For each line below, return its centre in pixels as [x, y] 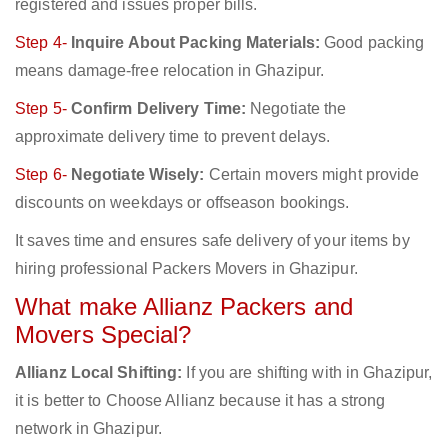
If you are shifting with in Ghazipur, [307, 373]
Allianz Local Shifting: [99, 373]
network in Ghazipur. [88, 429]
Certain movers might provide [312, 175]
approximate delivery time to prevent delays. [173, 137]
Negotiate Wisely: [137, 175]
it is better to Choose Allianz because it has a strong [200, 401]
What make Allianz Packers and [184, 307]
